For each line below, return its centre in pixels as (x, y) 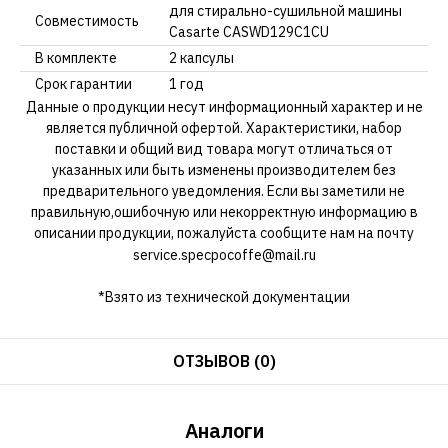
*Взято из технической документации (224, 297)
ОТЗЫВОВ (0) (224, 361)
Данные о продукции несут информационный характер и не (224, 107)
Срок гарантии (83, 84)
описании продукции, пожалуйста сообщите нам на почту (224, 233)
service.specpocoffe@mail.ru (224, 255)
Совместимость (87, 21)
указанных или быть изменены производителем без (224, 170)
